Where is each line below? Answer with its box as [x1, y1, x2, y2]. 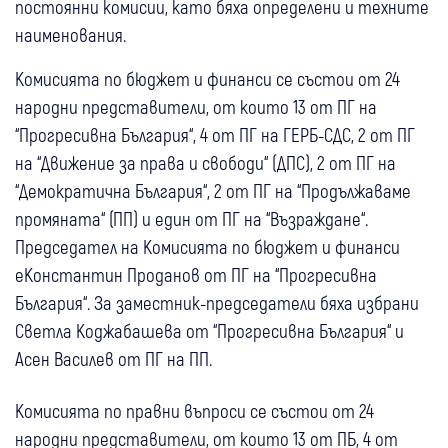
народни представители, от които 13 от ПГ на [15, 95, 377, 119]
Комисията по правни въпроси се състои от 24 [15, 399, 374, 423]
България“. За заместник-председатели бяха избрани [15, 291, 419, 315]
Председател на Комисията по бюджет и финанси [15, 235, 400, 259]
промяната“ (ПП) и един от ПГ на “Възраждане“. [15, 207, 368, 231]
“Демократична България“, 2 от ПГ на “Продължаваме [15, 179, 411, 203]
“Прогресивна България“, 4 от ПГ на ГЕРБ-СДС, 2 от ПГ [15, 123, 415, 147]
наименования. [15, 23, 130, 47]
